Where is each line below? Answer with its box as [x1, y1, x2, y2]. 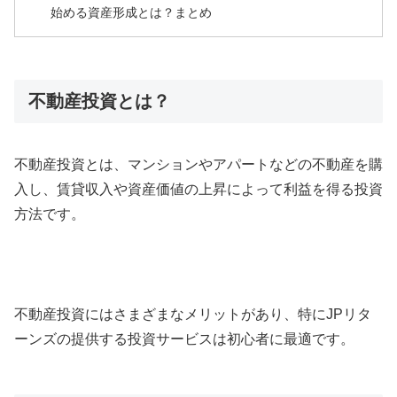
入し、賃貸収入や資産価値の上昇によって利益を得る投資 [14, 181, 383, 197]
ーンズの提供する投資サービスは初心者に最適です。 [14, 331, 354, 347]
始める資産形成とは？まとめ [51, 4, 213, 19]
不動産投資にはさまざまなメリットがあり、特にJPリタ [14, 307, 371, 323]
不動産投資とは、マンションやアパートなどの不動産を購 [14, 156, 383, 172]
